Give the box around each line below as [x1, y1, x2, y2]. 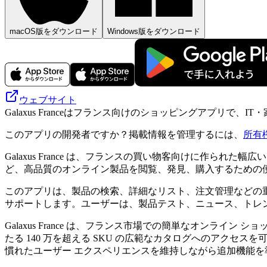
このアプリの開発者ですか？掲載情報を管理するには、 [5, 129, 243, 139]
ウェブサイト [19, 94, 76, 105]
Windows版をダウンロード [107, 26, 200, 36]
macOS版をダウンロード [10, 26, 98, 36]
